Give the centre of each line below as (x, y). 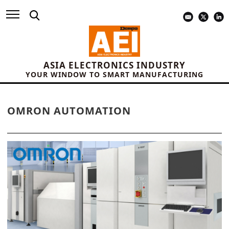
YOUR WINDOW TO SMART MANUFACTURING (114, 75)
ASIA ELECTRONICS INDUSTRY (114, 65)
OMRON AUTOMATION (69, 111)
